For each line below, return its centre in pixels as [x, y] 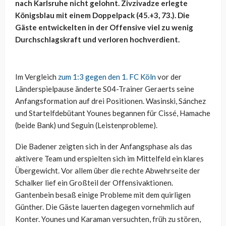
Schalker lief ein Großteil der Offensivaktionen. [94, 183]
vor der [169, 77]
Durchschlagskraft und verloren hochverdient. [97, 40]
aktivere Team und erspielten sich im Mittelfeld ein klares [109, 159]
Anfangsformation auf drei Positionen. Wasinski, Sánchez [110, 101]
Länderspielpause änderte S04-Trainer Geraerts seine [105, 89]
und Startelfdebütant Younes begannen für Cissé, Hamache [113, 113]
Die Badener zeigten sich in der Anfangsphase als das [104, 147]
